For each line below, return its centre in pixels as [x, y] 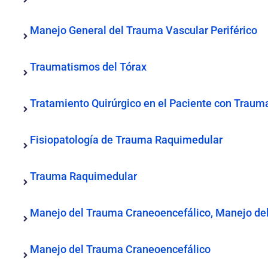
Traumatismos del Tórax [88, 67]
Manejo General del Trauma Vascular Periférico [144, 30]
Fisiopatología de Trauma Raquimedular [126, 140]
